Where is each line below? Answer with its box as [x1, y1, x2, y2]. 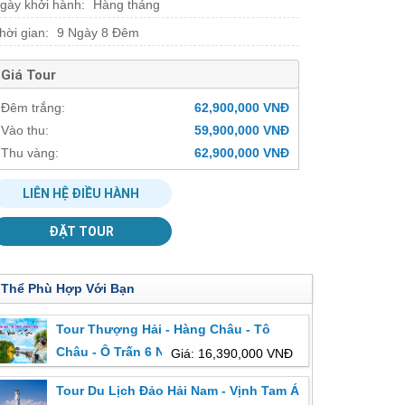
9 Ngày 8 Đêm [56, 25, 139, 40]
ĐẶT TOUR [48, 224, 114, 239]
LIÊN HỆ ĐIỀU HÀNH [23, 186, 140, 201]
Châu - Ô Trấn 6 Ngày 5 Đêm [55, 344, 229, 359]
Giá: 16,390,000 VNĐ [170, 345, 293, 361]
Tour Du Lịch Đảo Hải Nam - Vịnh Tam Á [55, 382, 299, 398]
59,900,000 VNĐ [193, 123, 289, 137]
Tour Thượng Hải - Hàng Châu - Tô [55, 321, 270, 336]
